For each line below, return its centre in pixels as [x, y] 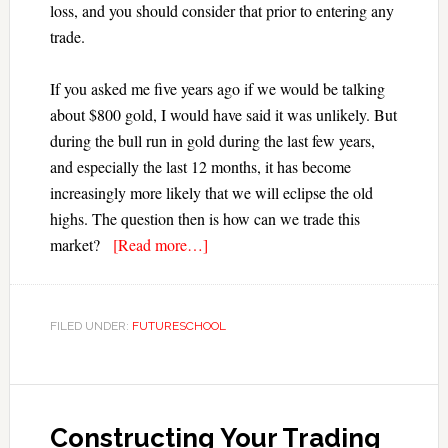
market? [81, 244]
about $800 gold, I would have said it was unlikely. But [223, 114]
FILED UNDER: [90, 326]
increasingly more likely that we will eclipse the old [211, 192]
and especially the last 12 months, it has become [200, 166]
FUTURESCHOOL [178, 326]
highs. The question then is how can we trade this [204, 218]
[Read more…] [160, 244]
